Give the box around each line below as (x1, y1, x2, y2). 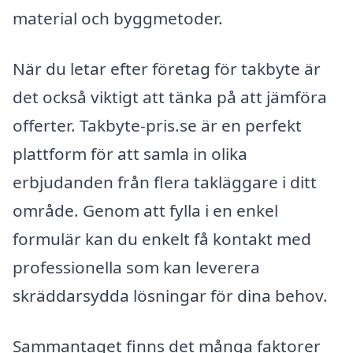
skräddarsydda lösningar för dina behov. (13, 284, 328, 307)
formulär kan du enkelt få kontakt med (13, 227, 311, 250)
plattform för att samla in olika (13, 142, 247, 165)
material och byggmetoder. (13, 7, 223, 30)
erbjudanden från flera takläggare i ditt (13, 170, 317, 193)
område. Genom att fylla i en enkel (13, 199, 278, 221)
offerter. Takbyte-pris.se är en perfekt (13, 113, 302, 136)
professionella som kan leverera (13, 255, 260, 278)
